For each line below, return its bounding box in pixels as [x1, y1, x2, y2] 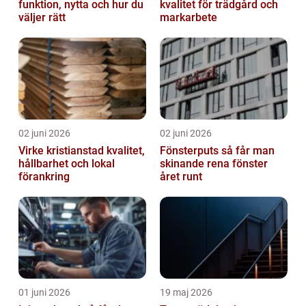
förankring [18, 170, 70, 184]
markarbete [160, 11, 217, 25]
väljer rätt [18, 11, 66, 25]
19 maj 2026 [160, 287, 212, 298]
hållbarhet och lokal [18, 157, 115, 171]
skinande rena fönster [160, 157, 268, 171]
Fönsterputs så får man [160, 144, 221, 158]
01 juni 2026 [18, 287, 70, 298]
